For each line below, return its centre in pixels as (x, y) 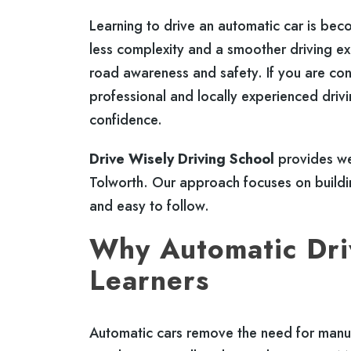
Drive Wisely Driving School (182, 159)
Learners (149, 280)
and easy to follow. (149, 206)
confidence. (126, 119)
